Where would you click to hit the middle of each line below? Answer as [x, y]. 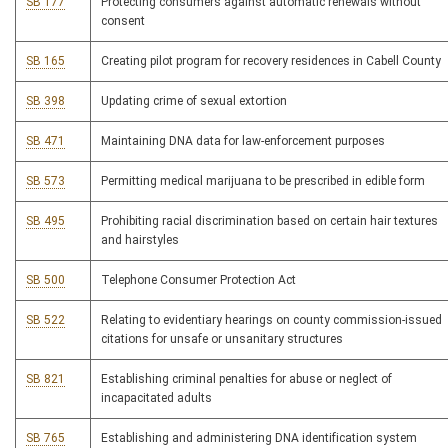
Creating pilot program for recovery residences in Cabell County [271, 61]
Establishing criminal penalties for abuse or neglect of [246, 379]
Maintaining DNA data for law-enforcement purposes [243, 141]
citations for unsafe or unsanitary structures [222, 339]
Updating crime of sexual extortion [194, 101]
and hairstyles [140, 240]
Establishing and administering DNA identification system [259, 438]
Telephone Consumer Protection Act [198, 280]
